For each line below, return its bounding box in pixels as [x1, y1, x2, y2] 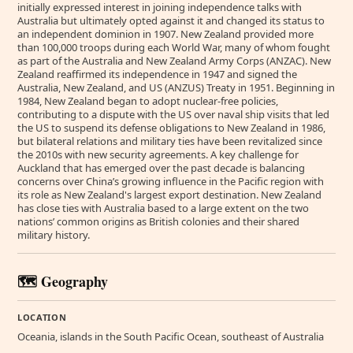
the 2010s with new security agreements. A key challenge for [17, 147, 299, 162]
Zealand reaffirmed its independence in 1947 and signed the [17, 67, 297, 82]
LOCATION [17, 311, 67, 324]
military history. [17, 228, 90, 243]
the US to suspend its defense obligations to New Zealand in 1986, [17, 121, 325, 136]
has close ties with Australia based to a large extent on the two [17, 201, 309, 216]
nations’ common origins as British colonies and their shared [17, 214, 299, 229]
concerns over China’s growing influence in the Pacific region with [17, 174, 324, 189]
